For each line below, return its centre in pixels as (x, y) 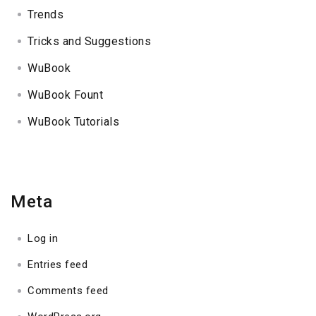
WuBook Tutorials (74, 122)
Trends (46, 15)
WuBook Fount (66, 95)
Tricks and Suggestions (90, 42)
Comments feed (68, 291)
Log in (43, 239)
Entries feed (58, 265)
